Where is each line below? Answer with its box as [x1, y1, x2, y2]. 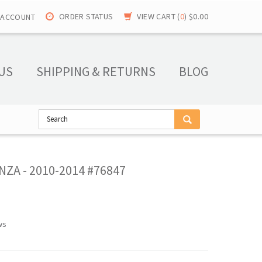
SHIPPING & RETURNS [36, 63, 156, 80]
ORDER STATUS [58, 11, 113, 22]
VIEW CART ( [137, 11, 180, 22]
